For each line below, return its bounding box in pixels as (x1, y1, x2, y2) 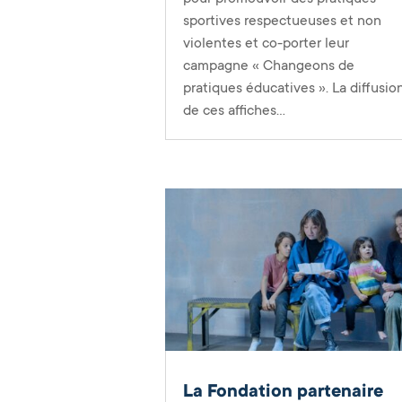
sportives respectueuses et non (183, 13, 382, 30)
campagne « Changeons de (183, 57, 355, 74)
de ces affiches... (183, 102, 286, 119)
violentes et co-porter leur (183, 35, 350, 52)
